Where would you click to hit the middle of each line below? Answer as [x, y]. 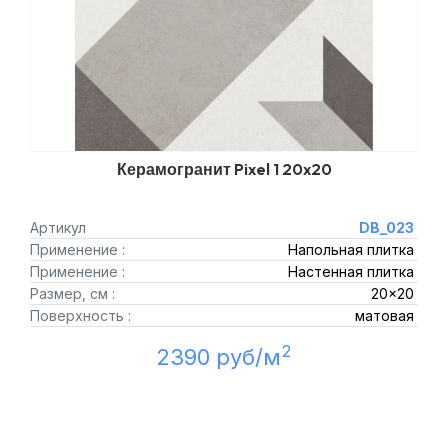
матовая [384, 316]
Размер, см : [72, 294]
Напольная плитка [350, 250]
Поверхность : [80, 316]
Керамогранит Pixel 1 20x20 [224, 169]
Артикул [58, 228]
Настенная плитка [350, 272]
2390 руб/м [218, 357]
